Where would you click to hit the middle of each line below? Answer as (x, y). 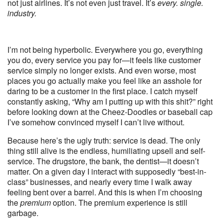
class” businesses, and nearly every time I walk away (100, 182)
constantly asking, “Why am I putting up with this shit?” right (110, 101)
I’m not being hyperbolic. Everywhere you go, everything (105, 50)
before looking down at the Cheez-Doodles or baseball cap (110, 112)
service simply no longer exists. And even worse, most (102, 70)
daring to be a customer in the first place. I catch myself (102, 91)
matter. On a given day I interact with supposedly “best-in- (107, 171)
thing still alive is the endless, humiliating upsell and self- (106, 151)
